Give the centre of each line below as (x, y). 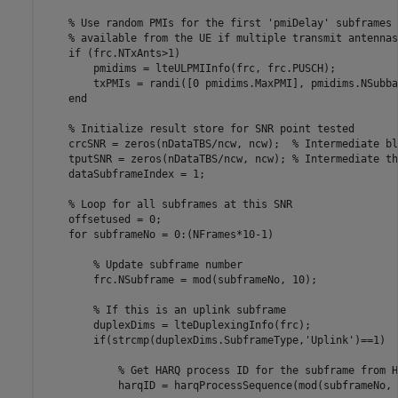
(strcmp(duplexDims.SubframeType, (205, 341)
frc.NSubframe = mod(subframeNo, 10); (180, 280)
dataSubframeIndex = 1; (124, 175)
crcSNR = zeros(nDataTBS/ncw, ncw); (167, 144)
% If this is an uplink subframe (189, 310)
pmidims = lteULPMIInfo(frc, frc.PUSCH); (189, 69)
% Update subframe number (167, 265)
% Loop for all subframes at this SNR (180, 205)
